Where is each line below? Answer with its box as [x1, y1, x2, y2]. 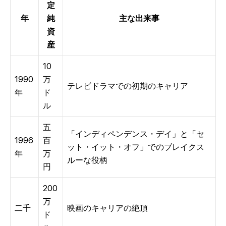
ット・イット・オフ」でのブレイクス [67, 141, 204, 152]
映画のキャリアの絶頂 [67, 202, 148, 213]
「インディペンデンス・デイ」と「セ [67, 128, 204, 139]
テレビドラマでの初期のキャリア [67, 80, 188, 91]
